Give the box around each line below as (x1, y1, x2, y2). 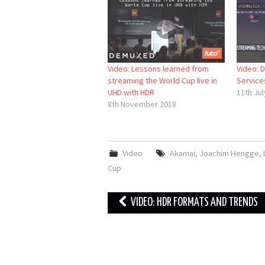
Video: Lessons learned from (108, 63, 209, 75)
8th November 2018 (108, 99, 176, 110)
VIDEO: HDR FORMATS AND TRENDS (128, 197, 258, 209)
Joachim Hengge (199, 148, 259, 159)
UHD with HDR (108, 87, 154, 98)
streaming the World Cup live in (108, 75, 217, 86)
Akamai (169, 148, 195, 159)
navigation (107, 211, 159, 226)
